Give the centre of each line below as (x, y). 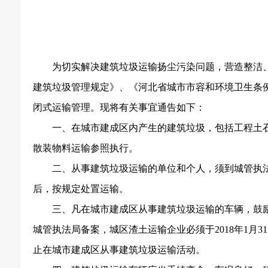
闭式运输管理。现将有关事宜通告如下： (119, 107)
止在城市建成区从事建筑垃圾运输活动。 (119, 250)
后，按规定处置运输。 (81, 189)
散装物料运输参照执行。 (86, 148)
